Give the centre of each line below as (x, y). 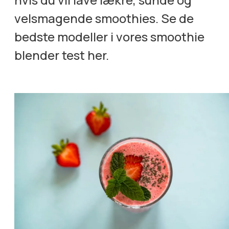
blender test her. (62, 55)
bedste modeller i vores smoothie (110, 36)
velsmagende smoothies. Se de (104, 18)
